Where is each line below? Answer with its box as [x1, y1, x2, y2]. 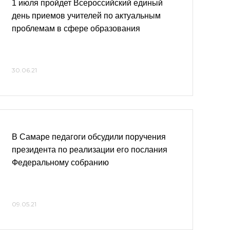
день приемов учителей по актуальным [12, 11, 161, 20]
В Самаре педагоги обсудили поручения [12, 132, 166, 141]
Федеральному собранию [12, 158, 109, 167]
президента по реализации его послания [12, 145, 167, 154]
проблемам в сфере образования [12, 24, 140, 33]
